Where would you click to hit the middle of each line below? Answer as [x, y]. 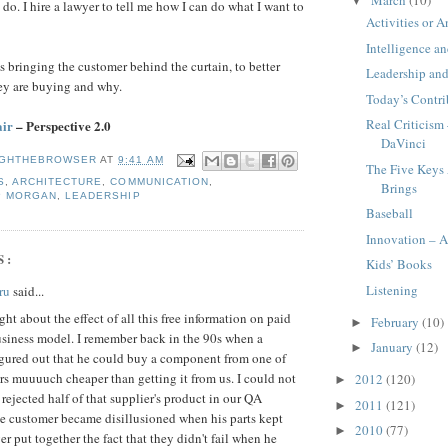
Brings [399, 187]
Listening [392, 289]
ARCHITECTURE [57, 181]
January [393, 347]
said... [27, 291]
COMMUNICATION [159, 181]
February [396, 321]
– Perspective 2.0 [62, 125]
